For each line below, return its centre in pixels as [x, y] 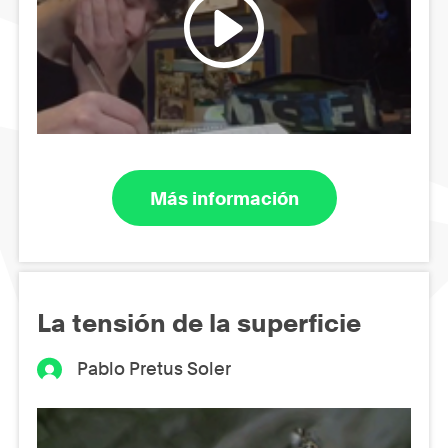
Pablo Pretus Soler [154, 369]
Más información [224, 198]
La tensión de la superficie [199, 323]
